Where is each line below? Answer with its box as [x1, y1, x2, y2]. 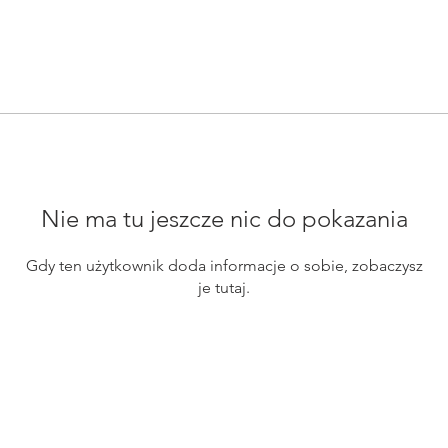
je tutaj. [198, 278, 250, 297]
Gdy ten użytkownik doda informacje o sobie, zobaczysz [25, 256, 423, 275]
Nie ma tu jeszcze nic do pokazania [40, 204, 408, 233]
